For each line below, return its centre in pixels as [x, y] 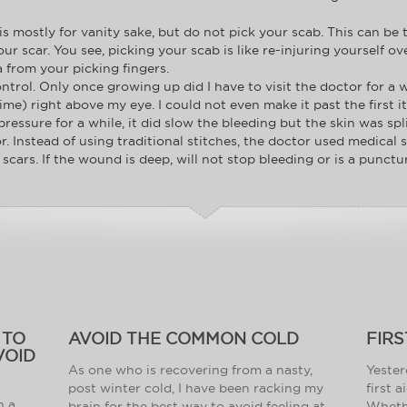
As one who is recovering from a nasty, [191, 369]
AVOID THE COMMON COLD [184, 339]
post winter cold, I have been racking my [196, 387]
